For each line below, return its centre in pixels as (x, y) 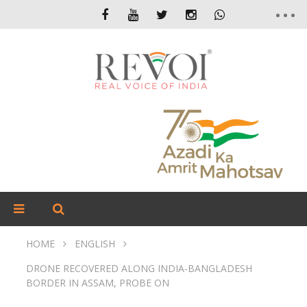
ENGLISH (95, 244)
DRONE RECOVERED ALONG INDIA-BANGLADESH (139, 268)
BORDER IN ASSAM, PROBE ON (98, 283)
